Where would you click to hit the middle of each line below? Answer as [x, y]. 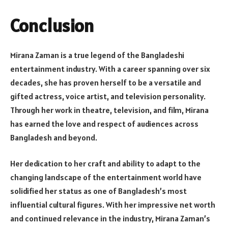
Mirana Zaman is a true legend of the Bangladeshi [97, 55]
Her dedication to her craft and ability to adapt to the [105, 164]
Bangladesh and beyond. [54, 137]
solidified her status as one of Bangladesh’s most [98, 191]
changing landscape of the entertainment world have [106, 177]
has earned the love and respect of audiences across [104, 123]
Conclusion [52, 25]
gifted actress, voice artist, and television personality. [108, 96]
